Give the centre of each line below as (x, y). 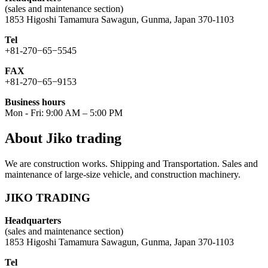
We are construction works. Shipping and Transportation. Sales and (131, 163)
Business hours (35, 102)
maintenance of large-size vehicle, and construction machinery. (123, 174)
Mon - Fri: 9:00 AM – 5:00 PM (64, 113)
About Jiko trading (63, 138)
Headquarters (33, 221)
